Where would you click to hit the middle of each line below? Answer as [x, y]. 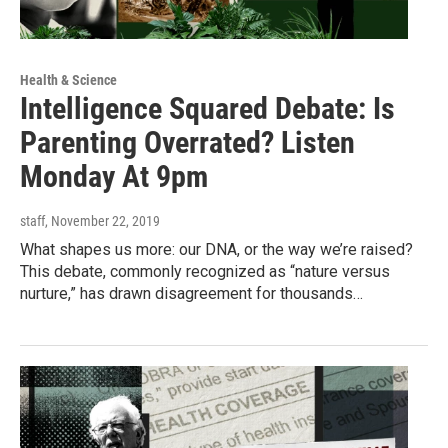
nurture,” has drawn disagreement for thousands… [191, 293]
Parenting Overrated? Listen [187, 142]
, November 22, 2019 [102, 220]
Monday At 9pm [114, 176]
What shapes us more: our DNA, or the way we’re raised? [216, 249]
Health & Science [68, 79]
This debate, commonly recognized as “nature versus [205, 271]
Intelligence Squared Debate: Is [207, 108]
